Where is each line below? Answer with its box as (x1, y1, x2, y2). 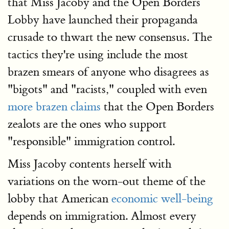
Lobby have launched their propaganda (8, 12, 198, 27)
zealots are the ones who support (8, 117, 167, 131)
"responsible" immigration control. (8, 134, 175, 149)
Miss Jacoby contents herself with (8, 156, 172, 171)
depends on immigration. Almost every (8, 209, 196, 223)
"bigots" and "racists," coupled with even (8, 82, 207, 97)
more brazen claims (8, 99, 101, 114)
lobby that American (8, 191, 111, 206)
